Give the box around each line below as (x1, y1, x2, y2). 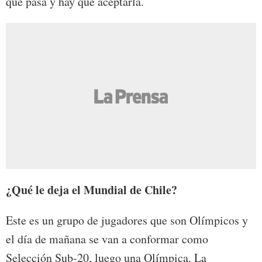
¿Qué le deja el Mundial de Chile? (6, 181, 177, 198)
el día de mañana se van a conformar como (6, 230, 208, 247)
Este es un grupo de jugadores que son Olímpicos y (6, 212, 248, 228)
